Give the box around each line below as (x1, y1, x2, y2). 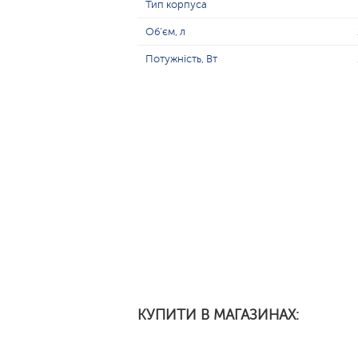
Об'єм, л (145, 26, 185, 38)
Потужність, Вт (145, 53, 217, 65)
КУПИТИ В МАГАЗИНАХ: (137, 306, 299, 324)
